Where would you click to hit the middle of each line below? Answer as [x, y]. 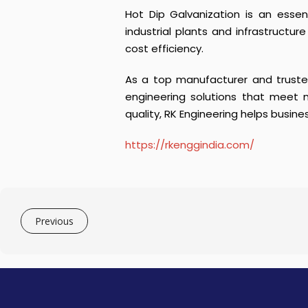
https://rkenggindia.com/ [190, 145]
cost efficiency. [164, 48]
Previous [54, 221]
